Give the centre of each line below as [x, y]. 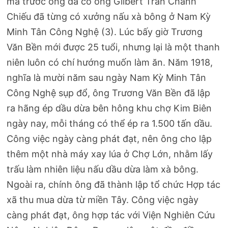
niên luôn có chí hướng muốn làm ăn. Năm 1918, [110, 63]
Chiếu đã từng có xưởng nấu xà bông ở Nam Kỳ [109, 17]
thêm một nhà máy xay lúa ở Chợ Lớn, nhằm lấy [110, 154]
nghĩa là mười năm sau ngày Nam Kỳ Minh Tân [107, 78]
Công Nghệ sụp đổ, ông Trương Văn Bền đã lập [109, 93]
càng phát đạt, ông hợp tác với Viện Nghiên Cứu [111, 215]
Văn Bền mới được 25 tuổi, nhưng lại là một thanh [113, 47]
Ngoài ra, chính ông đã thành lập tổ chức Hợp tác [114, 185]
